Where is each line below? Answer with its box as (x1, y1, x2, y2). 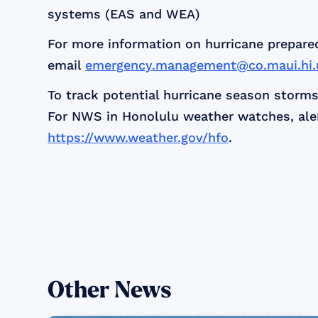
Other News (48, 278, 172, 303)
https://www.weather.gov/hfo (48, 130, 229, 146)
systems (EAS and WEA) (48, 6, 201, 22)
